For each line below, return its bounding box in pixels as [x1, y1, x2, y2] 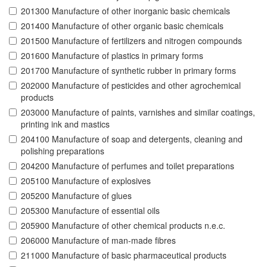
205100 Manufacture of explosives [21, 175, 151, 187]
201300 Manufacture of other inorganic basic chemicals [21, 5, 230, 17]
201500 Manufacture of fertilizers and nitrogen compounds [21, 35, 242, 47]
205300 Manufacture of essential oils [21, 204, 160, 217]
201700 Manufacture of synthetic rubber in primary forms [21, 64, 236, 77]
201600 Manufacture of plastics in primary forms [21, 49, 203, 62]
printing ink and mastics [21, 118, 110, 131]
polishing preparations [21, 145, 104, 157]
